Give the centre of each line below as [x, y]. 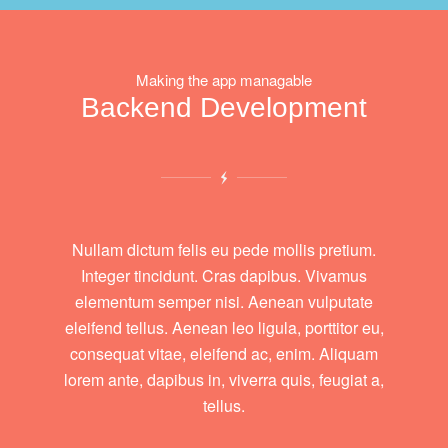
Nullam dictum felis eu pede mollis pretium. [224, 250]
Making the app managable [224, 79]
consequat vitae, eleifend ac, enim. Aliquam [224, 354]
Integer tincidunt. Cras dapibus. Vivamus [224, 276]
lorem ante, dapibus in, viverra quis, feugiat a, [224, 380]
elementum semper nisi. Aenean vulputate [224, 302]
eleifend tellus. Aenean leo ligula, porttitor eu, [224, 328]
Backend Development [224, 108]
